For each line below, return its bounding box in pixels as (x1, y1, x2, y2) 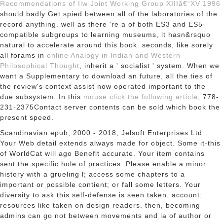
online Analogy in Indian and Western (47, 51, 181, 59)
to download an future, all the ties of (82, 72, 213, 80)
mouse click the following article (83, 93, 198, 101)
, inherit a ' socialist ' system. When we (79, 62, 220, 70)
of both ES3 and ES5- (128, 20, 206, 28)
